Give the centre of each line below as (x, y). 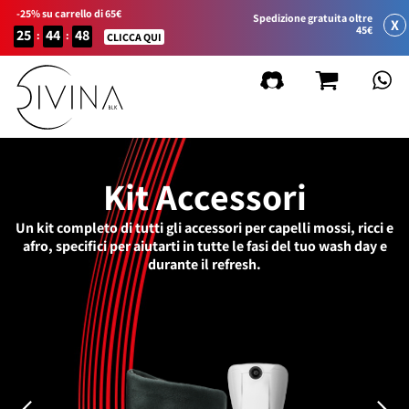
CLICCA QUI (134, 37)
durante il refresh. (204, 264)
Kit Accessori (204, 196)
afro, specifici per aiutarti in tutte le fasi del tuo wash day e (204, 246)
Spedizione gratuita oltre (312, 18)
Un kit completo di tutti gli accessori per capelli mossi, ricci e (204, 228)
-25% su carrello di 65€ (69, 13)
